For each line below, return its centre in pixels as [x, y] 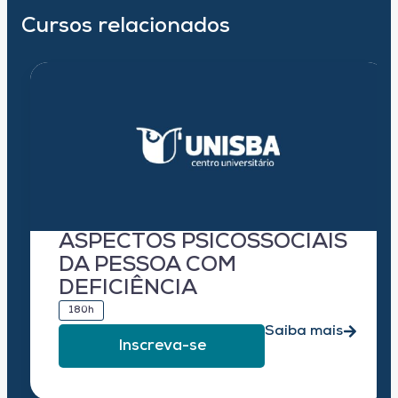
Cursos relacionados [126, 27]
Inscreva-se [162, 346]
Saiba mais [304, 332]
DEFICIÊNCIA [128, 289]
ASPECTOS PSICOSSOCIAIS [203, 243]
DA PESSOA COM [147, 266]
